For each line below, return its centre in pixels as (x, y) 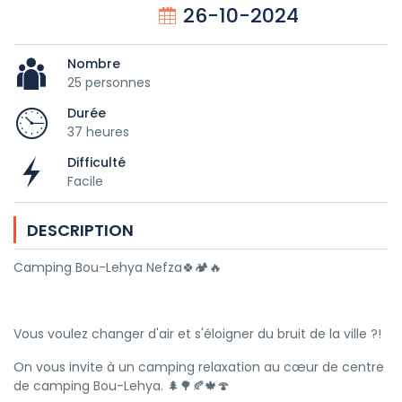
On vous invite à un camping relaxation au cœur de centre (199, 367)
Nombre (94, 63)
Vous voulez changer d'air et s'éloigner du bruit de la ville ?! (197, 334)
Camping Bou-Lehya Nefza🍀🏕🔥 (118, 267)
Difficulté (96, 162)
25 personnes (109, 82)
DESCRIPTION (80, 230)
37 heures (98, 131)
